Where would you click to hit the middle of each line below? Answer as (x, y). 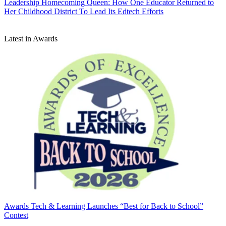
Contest (16, 215)
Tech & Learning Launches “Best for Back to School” (117, 206)
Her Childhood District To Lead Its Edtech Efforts (84, 11)
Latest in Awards (31, 38)
